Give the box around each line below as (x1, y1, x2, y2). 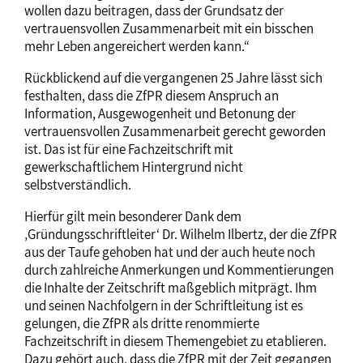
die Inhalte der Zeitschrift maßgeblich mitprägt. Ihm (24, 279, 317, 297)
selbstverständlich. (24, 176, 131, 194)
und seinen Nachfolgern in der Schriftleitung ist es (24, 297, 303, 314)
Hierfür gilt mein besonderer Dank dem (24, 207, 241, 225)
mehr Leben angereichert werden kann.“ (24, 37, 250, 55)
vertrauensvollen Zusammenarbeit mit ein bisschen (24, 19, 314, 37)
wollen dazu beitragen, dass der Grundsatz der (24, 2, 284, 19)
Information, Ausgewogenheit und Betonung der (24, 105, 296, 122)
